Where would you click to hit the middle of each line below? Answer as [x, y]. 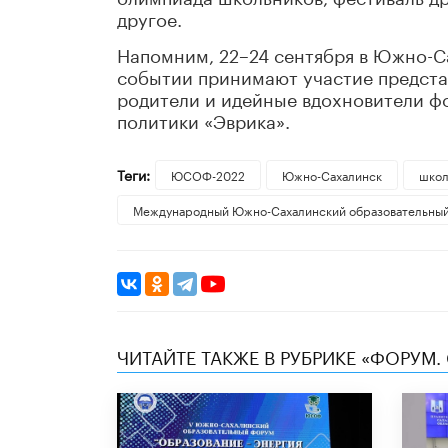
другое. [149, 17]
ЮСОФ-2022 [207, 175]
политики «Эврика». [203, 119]
